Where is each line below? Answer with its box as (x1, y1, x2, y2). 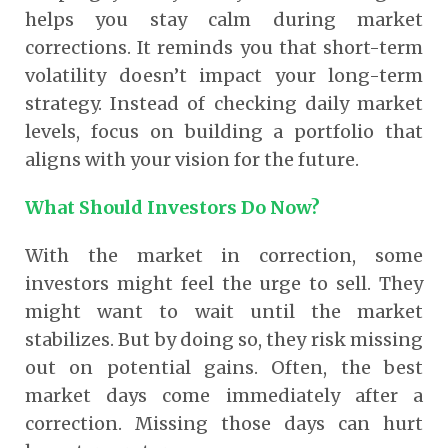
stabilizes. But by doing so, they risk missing (25, 327, 423, 351)
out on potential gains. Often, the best (25, 355, 423, 379)
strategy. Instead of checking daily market (25, 91, 423, 115)
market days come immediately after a (25, 383, 423, 407)
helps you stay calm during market (25, 7, 423, 31)
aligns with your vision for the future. (25, 147, 359, 171)
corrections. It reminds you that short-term (25, 35, 423, 59)
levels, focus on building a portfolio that (25, 119, 423, 143)
